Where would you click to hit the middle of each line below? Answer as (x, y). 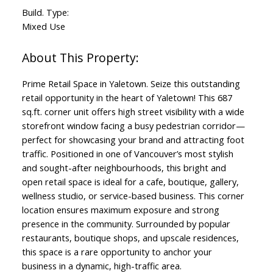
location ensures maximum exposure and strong (120, 210)
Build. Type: (45, 12)
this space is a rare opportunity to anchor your (117, 252)
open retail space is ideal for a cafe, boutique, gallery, (130, 182)
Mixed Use (43, 27)
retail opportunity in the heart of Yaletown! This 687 (127, 98)
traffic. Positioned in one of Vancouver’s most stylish (127, 154)
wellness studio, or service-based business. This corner (133, 196)
